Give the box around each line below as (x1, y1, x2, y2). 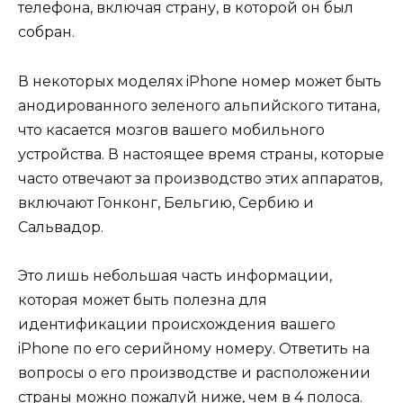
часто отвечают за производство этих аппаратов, (18, 169, 382, 187)
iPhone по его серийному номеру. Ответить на (18, 339, 370, 357)
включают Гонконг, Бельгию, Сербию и (18, 193, 314, 211)
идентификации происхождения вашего (18, 315, 336, 333)
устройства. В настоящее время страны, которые (18, 145, 384, 163)
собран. (18, 23, 75, 41)
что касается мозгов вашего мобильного (18, 121, 325, 139)
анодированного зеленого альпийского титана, (18, 96, 380, 114)
